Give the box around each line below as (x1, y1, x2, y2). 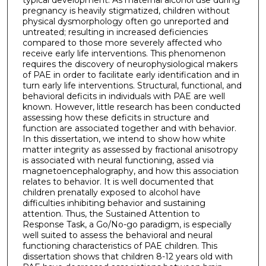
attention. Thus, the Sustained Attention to (22, 208, 200, 219)
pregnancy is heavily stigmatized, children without (22, 5, 230, 16)
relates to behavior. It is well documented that (22, 176, 214, 187)
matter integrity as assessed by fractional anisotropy (22, 144, 238, 155)
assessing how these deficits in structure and (22, 112, 209, 123)
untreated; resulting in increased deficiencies (22, 26, 208, 37)
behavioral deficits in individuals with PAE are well (22, 90, 225, 102)
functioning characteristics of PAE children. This (22, 240, 217, 251)
